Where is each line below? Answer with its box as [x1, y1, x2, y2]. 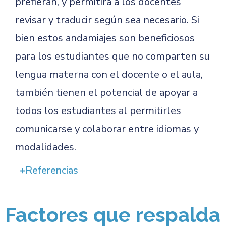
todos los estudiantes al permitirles [15, 104, 181, 118]
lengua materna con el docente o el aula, [15, 68, 203, 81]
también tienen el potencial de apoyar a [15, 86, 198, 99]
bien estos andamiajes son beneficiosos [15, 31, 195, 45]
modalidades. [15, 140, 76, 154]
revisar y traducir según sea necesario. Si [15, 13, 199, 27]
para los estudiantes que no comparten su [15, 49, 210, 63]
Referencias [25, 163, 78, 177]
